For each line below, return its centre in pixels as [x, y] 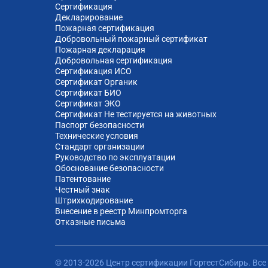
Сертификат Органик [96, 82]
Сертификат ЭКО [88, 104]
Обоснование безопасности [109, 168]
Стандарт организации [100, 147]
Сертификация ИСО [93, 71]
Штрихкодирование [94, 201]
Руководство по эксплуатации [115, 158]
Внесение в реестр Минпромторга [121, 211]
